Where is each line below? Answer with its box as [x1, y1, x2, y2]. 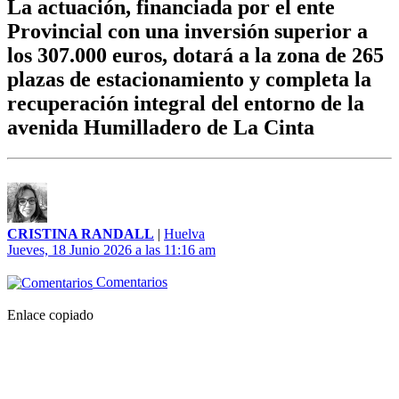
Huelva [164, 226, 205, 242]
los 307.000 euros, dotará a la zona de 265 [7, 44, 384, 68]
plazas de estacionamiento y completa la [7, 68, 371, 92]
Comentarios [93, 274, 167, 290]
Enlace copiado [7, 307, 94, 323]
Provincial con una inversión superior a [7, 20, 368, 44]
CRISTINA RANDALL [7, 226, 154, 242]
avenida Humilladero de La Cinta [7, 116, 314, 140]
